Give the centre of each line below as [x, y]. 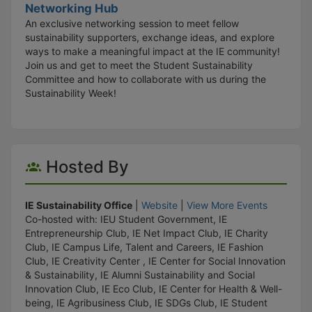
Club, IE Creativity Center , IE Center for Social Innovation [155, 261]
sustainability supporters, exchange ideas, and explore [150, 37]
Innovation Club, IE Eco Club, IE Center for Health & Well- [154, 289]
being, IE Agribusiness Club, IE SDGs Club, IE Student [146, 303]
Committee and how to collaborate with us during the [146, 79]
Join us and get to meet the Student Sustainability [139, 65]
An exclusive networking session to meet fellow [132, 23]
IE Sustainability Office [79, 205]
